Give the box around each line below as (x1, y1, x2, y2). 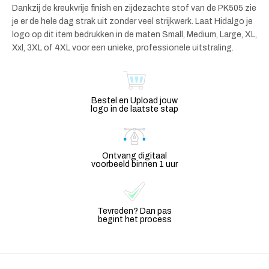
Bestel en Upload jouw (91, 95, 178, 105)
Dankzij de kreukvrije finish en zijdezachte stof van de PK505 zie (12, 3, 256, 13)
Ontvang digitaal (102, 151, 167, 160)
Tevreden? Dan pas (97, 206, 172, 216)
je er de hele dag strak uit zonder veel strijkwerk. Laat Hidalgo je (12, 16, 253, 26)
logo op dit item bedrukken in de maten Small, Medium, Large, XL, (12, 29, 257, 39)
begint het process (97, 214, 172, 224)
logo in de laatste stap (91, 104, 178, 113)
